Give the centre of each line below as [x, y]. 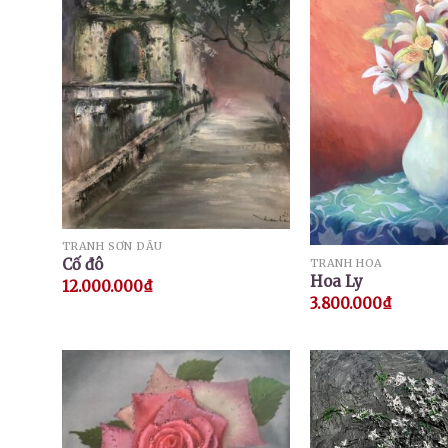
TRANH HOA [346, 262]
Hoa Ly [336, 282]
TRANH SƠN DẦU [112, 245]
